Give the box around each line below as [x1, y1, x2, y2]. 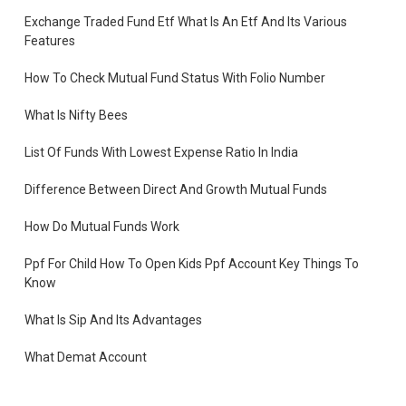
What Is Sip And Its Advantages [24, 312, 203, 327]
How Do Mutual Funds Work [24, 218, 180, 234]
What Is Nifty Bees [24, 107, 129, 122]
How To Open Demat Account [24, 386, 194, 401]
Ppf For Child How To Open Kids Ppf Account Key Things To [24, 256, 360, 271]
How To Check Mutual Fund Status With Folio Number [24, 70, 326, 85]
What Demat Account [24, 349, 148, 364]
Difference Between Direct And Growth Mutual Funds [24, 181, 328, 197]
